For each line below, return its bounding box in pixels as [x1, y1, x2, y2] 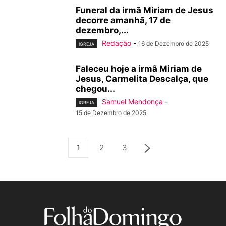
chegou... [76, 84, 115, 94]
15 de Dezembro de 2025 [76, 109, 146, 117]
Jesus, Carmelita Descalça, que [76, 74, 208, 84]
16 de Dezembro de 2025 [138, 39, 209, 47]
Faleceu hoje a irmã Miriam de [76, 64, 202, 74]
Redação [102, 38, 131, 47]
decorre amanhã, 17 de [76, 15, 171, 25]
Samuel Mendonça [102, 97, 163, 106]
